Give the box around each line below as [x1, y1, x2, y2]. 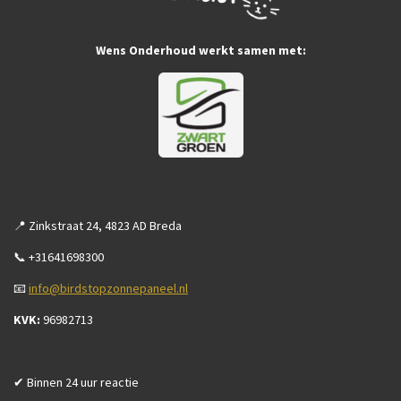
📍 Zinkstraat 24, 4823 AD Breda [13, 217, 182, 234]
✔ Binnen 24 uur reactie [13, 373, 139, 390]
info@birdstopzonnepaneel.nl [29, 279, 188, 296]
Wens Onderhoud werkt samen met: [95, 41, 306, 58]
